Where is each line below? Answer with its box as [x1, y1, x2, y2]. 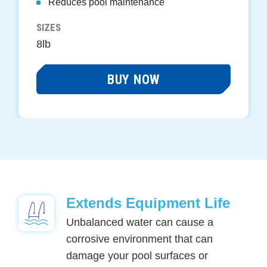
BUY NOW [107, 72, 160, 87]
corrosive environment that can [66, 232, 213, 245]
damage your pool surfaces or [66, 249, 209, 262]
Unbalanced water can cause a [66, 216, 214, 228]
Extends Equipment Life [66, 194, 231, 211]
